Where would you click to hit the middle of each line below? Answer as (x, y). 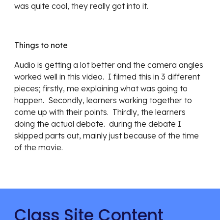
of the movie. (39, 147)
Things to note (41, 45)
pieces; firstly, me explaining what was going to (101, 88)
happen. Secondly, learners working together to (103, 100)
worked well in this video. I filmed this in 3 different (107, 77)
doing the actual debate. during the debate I (98, 124)
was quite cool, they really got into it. (82, 6)
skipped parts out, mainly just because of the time (107, 136)
